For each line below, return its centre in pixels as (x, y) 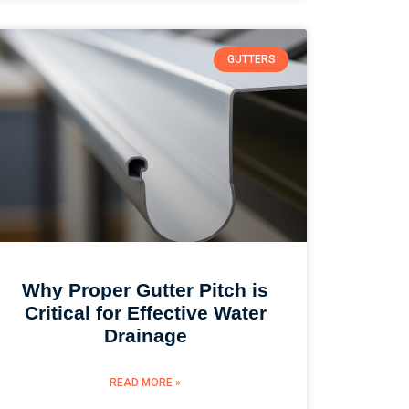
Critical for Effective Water (145, 313)
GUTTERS (251, 60)
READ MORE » (146, 383)
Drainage (145, 336)
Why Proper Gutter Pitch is (146, 290)
